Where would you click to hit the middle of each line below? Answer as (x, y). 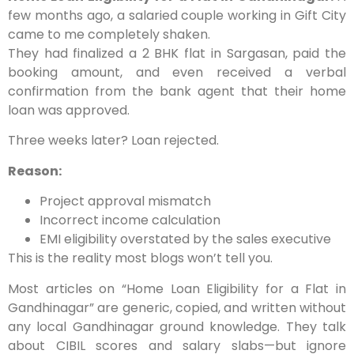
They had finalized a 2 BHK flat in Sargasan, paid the (177, 53)
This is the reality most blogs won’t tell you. (140, 258)
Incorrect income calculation (130, 220)
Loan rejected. (175, 141)
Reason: (35, 171)
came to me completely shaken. (109, 34)
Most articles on (65, 288)
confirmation (48, 91)
